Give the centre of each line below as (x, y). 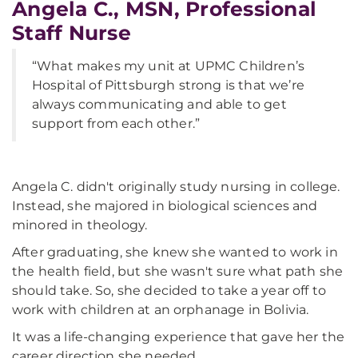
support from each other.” (116, 124)
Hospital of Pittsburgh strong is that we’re (168, 86)
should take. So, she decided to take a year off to (169, 291)
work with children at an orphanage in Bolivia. (161, 310)
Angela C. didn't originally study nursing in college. (176, 187)
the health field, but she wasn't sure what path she (178, 272)
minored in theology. (80, 225)
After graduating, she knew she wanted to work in (175, 253)
